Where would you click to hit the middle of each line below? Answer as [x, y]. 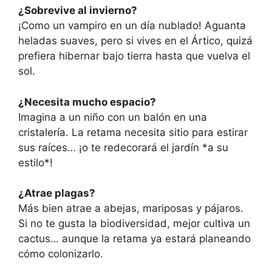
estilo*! [36, 162]
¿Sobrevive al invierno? [78, 11]
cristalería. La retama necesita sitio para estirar [133, 132]
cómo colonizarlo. [61, 254]
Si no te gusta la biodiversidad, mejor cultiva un [134, 224]
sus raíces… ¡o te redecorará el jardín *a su [123, 147]
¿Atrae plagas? [57, 193]
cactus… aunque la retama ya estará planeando [134, 239]
